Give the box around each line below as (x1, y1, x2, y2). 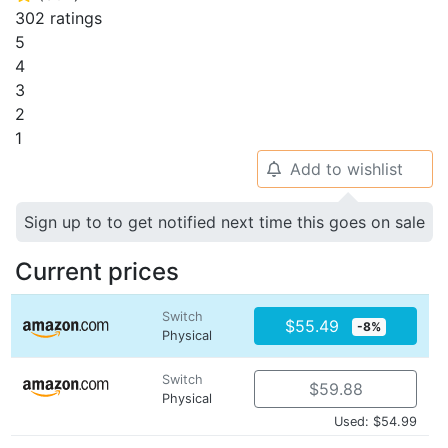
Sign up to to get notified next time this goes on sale (24, 212, 425, 232)
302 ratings (15, 8, 102, 28)
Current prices (15, 257, 179, 286)
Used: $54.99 (334, 414, 417, 429)
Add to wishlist (289, 159, 403, 179)
